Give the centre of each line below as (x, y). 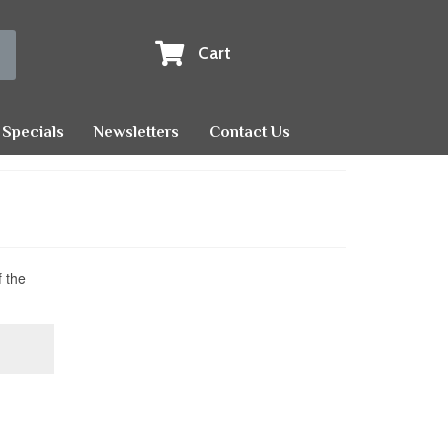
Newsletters (136, 132)
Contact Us (249, 132)
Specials (33, 132)
